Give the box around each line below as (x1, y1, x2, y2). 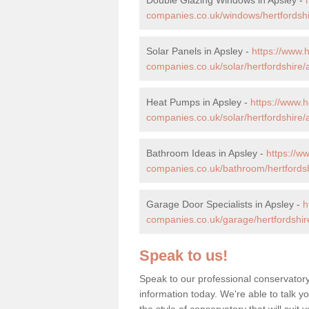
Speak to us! (139, 246, 228, 264)
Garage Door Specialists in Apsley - (146, 198, 303, 210)
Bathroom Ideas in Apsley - (146, 147, 266, 159)
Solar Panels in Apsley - (146, 45, 252, 57)
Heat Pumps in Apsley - (146, 96, 250, 108)
